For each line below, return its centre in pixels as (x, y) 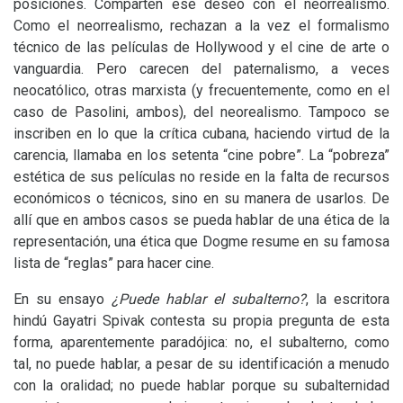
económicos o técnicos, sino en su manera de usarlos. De (201, 198)
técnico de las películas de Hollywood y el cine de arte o (201, 47)
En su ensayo (63, 299)
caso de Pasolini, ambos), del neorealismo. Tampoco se (201, 112)
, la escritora (348, 299)
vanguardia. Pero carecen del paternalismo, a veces (201, 69)
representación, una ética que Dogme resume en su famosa (201, 242)
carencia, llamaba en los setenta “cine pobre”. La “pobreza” (201, 155)
